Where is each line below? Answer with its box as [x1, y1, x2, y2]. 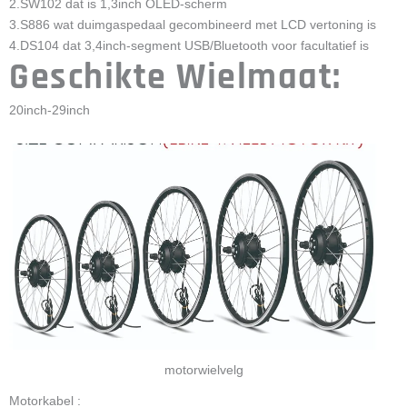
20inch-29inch [9, 103, 90, 118]
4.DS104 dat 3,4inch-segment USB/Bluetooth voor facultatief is [9, 38, 369, 54]
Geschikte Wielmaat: [9, 55, 342, 102]
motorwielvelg [164, 362, 243, 377]
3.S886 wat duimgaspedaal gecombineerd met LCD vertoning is [9, 17, 376, 33]
